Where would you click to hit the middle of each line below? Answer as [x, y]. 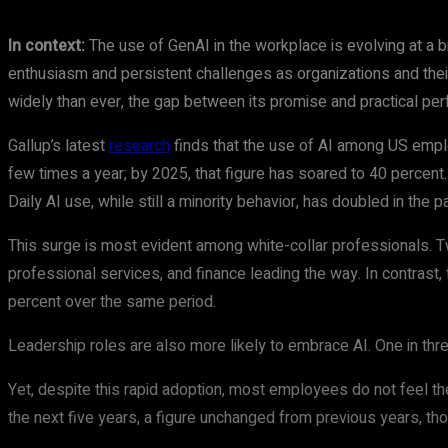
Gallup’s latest [58, 146]
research [139, 146]
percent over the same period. [112, 302]
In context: [46, 46]
